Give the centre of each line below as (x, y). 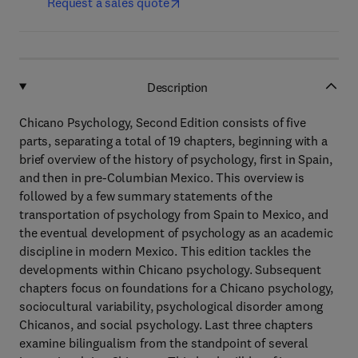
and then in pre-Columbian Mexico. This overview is (162, 177)
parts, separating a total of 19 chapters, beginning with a (173, 141)
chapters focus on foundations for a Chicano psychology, (177, 288)
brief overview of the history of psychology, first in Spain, (176, 159)
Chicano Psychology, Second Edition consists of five (163, 122)
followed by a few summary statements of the (146, 196)
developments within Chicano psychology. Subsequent (170, 269)
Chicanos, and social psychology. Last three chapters (166, 324)
